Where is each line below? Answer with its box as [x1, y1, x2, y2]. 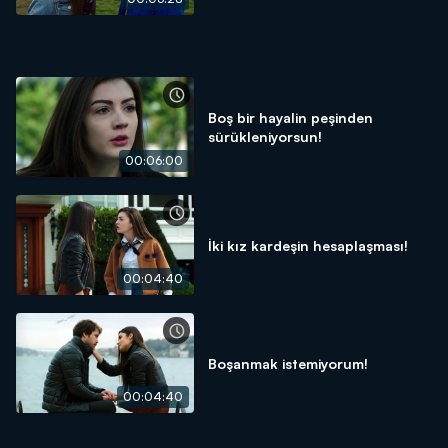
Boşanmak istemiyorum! [208, 354, 368, 372]
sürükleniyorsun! [208, 128, 322, 145]
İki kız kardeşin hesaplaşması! [208, 236, 408, 254]
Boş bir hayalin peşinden [208, 109, 373, 126]
